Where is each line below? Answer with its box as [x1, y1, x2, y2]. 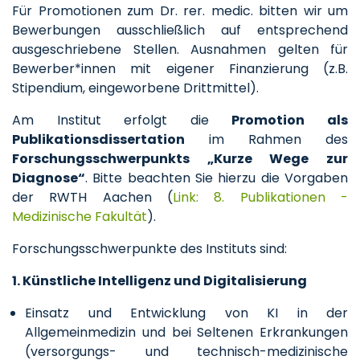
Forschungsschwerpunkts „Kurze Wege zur [12, 149, 348, 168]
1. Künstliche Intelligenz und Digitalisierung [12, 272, 307, 290]
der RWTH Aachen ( [12, 188, 173, 207]
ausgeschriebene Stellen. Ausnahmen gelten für [12, 40, 348, 59]
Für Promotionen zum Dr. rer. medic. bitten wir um [12, 2, 348, 20]
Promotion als [231, 111, 349, 129]
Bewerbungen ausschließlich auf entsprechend [12, 21, 348, 39]
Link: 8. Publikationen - [173, 188, 348, 207]
